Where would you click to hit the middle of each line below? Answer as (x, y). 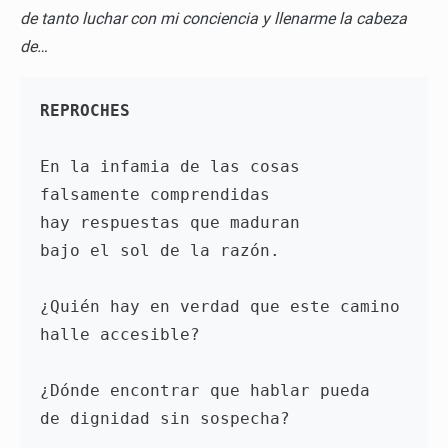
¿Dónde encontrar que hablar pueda (205, 391)
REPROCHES (85, 111)
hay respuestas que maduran (175, 223)
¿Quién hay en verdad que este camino (220, 307)
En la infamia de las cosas (170, 167)
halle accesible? (125, 335)
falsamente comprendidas (160, 195)
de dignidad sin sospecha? (170, 419)
